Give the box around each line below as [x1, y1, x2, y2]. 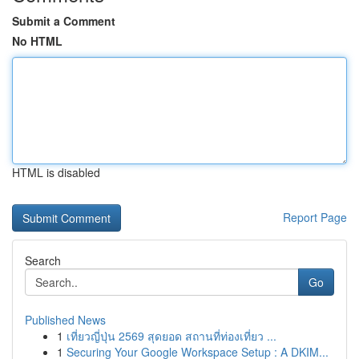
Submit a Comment [12, 13, 115, 29]
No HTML [12, 33, 63, 49]
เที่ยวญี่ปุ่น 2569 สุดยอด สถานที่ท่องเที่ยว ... [67, 328, 276, 344]
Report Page [283, 209, 347, 225]
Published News [25, 312, 106, 328]
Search [25, 252, 61, 268]
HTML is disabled [12, 164, 100, 180]
